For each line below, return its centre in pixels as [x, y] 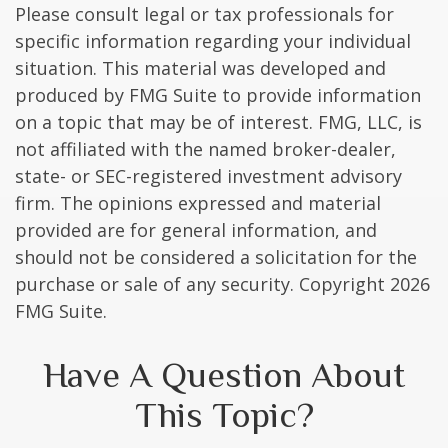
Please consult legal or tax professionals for [204, 14]
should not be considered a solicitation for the [216, 257]
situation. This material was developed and [200, 68]
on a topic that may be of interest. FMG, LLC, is [218, 122]
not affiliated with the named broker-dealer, [205, 149]
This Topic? [224, 415]
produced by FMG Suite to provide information [218, 95]
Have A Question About [224, 375]
